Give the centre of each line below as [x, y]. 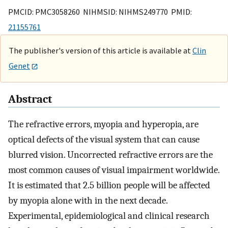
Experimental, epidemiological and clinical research [109, 216]
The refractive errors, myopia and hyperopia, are [103, 124]
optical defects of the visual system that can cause [104, 140]
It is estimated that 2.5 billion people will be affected [109, 186]
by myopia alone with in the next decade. [88, 201]
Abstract [30, 99]
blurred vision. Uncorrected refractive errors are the [110, 155]
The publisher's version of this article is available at [101, 50]
